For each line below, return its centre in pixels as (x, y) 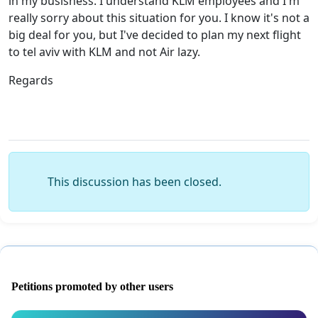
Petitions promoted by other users (92, 286)
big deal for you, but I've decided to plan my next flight (155, 34)
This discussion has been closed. (135, 181)
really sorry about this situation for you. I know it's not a (159, 17)
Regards (31, 80)
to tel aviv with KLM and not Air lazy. (104, 51)
